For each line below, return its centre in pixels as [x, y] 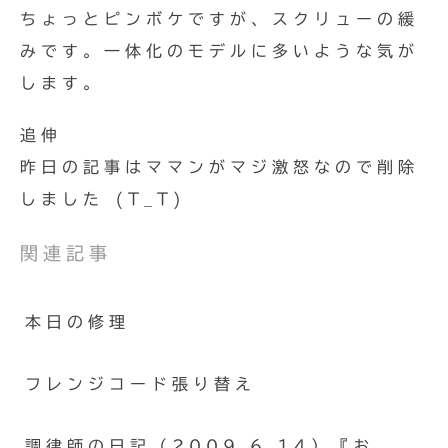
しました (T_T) [103, 199]
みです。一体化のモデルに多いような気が [219, 51]
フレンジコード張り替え [140, 384]
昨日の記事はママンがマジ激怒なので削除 [219, 167]
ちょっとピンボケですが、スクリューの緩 [219, 19]
